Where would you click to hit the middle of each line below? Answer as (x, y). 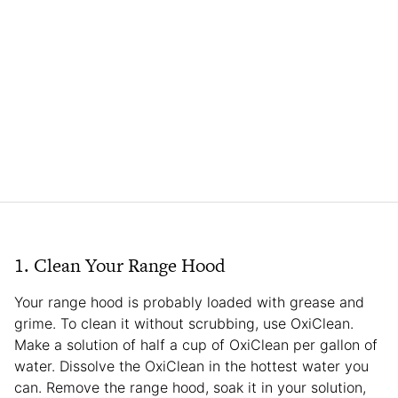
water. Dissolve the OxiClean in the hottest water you (191, 366)
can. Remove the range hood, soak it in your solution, (190, 387)
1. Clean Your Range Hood (120, 265)
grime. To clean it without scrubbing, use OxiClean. (184, 323)
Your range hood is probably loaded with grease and (189, 302)
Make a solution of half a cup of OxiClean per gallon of (196, 344)
